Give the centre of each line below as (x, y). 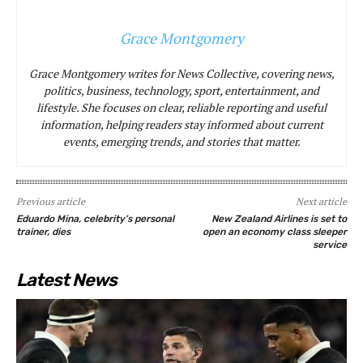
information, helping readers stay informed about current (181, 124)
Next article (321, 201)
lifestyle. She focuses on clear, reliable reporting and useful (181, 107)
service (329, 244)
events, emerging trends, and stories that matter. (181, 141)
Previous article (51, 201)
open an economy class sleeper (274, 231)
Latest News (66, 280)
